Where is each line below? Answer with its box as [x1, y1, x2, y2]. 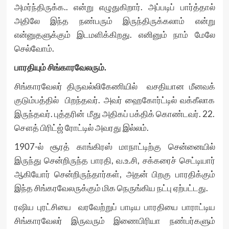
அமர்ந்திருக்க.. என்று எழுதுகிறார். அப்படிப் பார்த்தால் [14, 2, 215, 12]
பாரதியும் [14, 62, 46, 73]
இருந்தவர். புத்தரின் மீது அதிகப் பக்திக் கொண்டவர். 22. [14, 108, 215, 119]
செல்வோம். [14, 43, 54, 54]
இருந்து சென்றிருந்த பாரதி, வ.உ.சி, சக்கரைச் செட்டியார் [14, 155, 215, 166]
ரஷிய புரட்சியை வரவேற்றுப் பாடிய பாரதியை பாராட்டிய [14, 201, 215, 212]
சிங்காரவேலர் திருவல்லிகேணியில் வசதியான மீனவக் [14, 81, 215, 91]
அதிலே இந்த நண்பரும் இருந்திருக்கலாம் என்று [14, 15, 215, 26]
